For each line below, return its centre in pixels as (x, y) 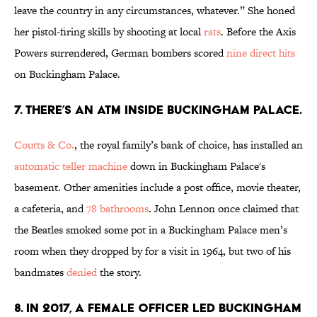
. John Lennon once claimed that (224, 209)
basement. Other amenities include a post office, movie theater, (157, 188)
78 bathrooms (117, 209)
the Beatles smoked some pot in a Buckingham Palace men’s (151, 230)
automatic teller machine (71, 166)
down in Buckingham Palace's (196, 166)
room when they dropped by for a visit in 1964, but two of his (152, 251)
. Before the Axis (258, 32)
